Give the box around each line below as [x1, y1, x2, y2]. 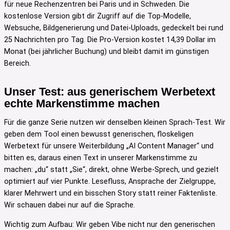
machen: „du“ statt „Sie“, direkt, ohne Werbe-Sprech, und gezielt [4, 165, 219, 175]
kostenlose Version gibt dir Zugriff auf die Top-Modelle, [4, 11, 191, 21]
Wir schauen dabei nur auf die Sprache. [4, 201, 135, 210]
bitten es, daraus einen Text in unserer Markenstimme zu [4, 154, 197, 163]
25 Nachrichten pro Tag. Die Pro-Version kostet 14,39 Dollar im [4, 35, 216, 44]
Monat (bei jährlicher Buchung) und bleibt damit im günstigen [4, 47, 209, 56]
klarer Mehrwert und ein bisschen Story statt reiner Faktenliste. [4, 189, 217, 198]
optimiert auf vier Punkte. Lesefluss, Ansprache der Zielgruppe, [4, 177, 216, 186]
